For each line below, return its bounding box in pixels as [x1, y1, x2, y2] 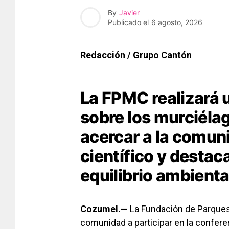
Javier [119, 8, 140, 17]
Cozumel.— [80, 203, 128, 215]
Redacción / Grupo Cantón [80, 50, 194, 61]
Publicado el [108, 17, 149, 27]
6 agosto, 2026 [151, 17, 202, 27]
